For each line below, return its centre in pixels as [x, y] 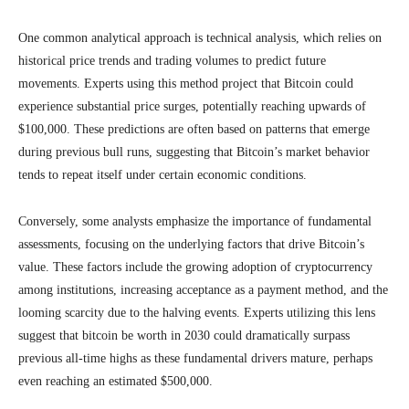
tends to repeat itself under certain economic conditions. [163, 175]
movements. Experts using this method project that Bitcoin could [186, 84]
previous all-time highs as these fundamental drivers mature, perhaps [195, 358]
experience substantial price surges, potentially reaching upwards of [192, 106]
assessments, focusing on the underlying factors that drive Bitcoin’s [191, 244]
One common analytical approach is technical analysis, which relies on [200, 38]
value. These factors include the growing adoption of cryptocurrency [195, 267]
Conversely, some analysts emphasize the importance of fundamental [195, 221]
